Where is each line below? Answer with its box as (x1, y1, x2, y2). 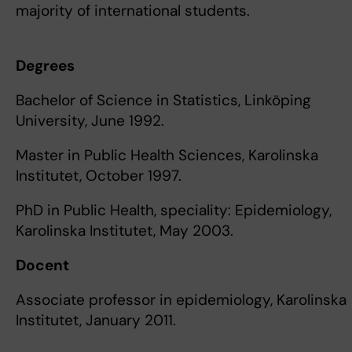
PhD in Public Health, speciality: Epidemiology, (16, 200, 332, 220)
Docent (16, 255, 69, 275)
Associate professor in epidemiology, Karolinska (16, 290, 346, 310)
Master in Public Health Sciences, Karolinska (16, 145, 318, 165)
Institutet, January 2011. (16, 310, 176, 330)
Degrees (16, 56, 78, 75)
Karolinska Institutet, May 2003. (16, 221, 233, 240)
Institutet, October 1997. (16, 166, 181, 185)
